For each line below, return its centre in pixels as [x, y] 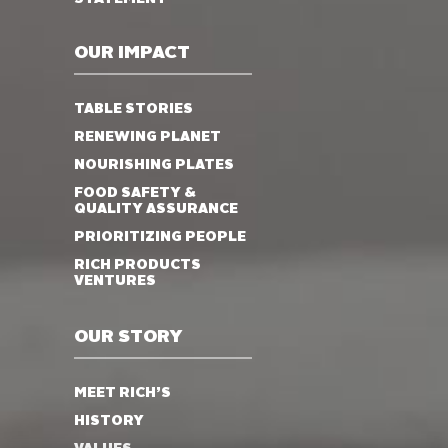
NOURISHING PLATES [154, 165]
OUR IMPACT [132, 53]
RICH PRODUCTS [137, 265]
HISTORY [109, 421]
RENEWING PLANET [147, 137]
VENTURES [115, 281]
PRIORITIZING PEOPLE [160, 237]
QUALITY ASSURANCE [156, 209]
